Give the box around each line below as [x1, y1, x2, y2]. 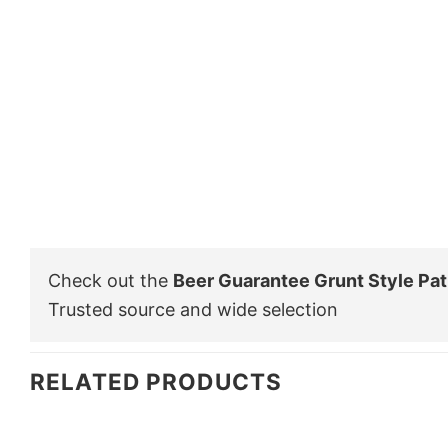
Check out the [48, 269, 173, 291]
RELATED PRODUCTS [30, 367, 282, 395]
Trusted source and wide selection [48, 298, 338, 320]
